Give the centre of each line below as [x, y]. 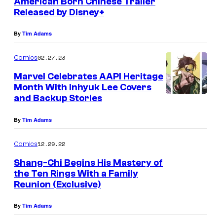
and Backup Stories [58, 98]
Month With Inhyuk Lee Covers [83, 88]
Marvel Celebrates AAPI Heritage [89, 77]
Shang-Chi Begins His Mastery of [88, 163]
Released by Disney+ [59, 12]
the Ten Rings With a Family [76, 173]
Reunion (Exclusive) [57, 184]
